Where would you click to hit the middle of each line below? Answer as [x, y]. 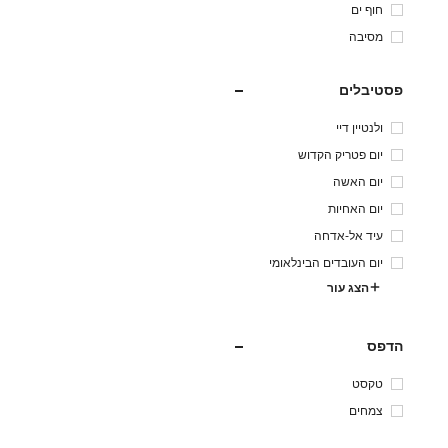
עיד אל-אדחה [348, 235]
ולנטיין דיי [359, 127]
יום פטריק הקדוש [340, 154]
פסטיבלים [371, 89]
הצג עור [348, 287]
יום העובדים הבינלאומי [326, 262]
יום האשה [358, 181]
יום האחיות [355, 208]
